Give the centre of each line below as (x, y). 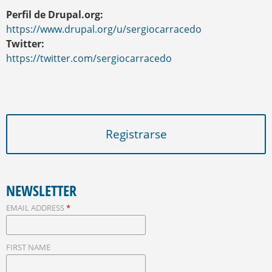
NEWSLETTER (41, 190)
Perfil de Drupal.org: (56, 15)
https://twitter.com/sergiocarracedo (89, 59)
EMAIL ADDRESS (36, 207)
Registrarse (136, 134)
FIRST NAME (28, 247)
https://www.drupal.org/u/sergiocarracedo (104, 29)
